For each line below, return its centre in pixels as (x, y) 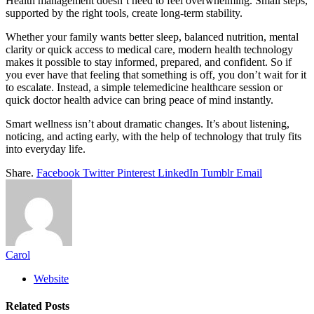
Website (51, 278)
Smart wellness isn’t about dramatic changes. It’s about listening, (148, 123)
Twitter (98, 172)
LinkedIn (178, 172)
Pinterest (136, 172)
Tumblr (217, 172)
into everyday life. (46, 149)
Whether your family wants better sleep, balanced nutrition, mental (152, 36)
